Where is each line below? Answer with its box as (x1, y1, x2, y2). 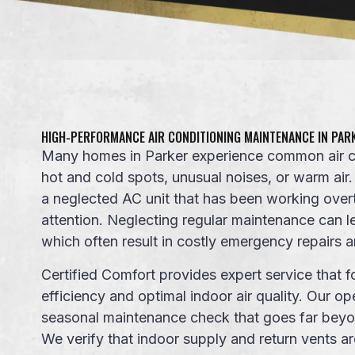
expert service (220, 265, 312, 283)
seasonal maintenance (41, 308, 186, 326)
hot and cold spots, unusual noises (41, 169, 268, 186)
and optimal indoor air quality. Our (105, 287, 334, 304)
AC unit (122, 190, 174, 208)
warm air (293, 169, 349, 186)
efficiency (41, 287, 105, 304)
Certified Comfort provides (41, 265, 220, 283)
